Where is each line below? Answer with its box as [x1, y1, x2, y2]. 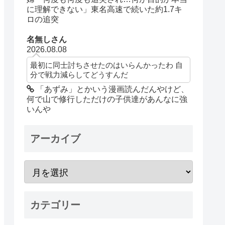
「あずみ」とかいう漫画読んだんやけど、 [34, 84, 189, 93]
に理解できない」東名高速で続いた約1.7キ [27, 5, 183, 14]
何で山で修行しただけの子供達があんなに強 [27, 94, 188, 103]
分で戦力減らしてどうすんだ [30, 70, 129, 79]
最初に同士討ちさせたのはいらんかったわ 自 [30, 60, 183, 69]
